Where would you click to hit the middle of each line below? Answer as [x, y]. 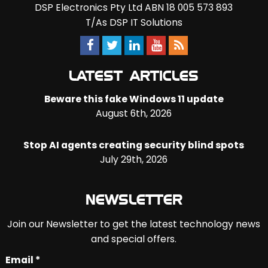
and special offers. [134, 239]
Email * [22, 260]
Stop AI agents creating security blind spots [134, 145]
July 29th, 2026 [134, 159]
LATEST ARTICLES [134, 77]
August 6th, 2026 [134, 113]
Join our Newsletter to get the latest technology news [134, 224]
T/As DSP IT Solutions [134, 22]
